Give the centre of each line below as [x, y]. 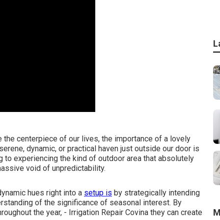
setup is [98, 193]
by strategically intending [156, 193]
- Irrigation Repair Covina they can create [132, 212]
